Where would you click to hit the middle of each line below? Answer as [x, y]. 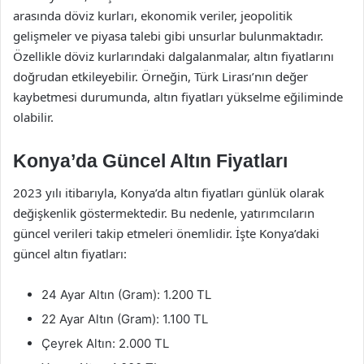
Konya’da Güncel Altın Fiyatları [150, 160]
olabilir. [33, 117]
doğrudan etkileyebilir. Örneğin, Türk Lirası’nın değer [160, 76]
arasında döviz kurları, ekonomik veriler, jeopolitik [153, 15]
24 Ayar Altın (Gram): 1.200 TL [126, 295]
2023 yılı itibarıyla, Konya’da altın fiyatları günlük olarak [169, 193]
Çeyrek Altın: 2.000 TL [105, 343]
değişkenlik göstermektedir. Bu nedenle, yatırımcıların [164, 213]
